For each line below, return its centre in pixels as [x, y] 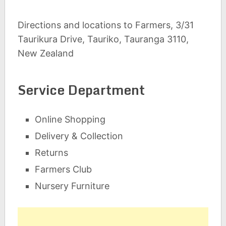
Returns [52, 153]
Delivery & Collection [79, 136]
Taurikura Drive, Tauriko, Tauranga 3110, [103, 39]
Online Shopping [70, 119]
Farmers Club [64, 169]
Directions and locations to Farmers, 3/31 [105, 25]
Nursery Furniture [72, 186]
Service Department [81, 90]
